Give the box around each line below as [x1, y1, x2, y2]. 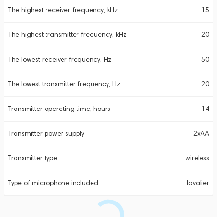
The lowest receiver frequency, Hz [8, 55, 111, 63]
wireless [186, 154, 209, 162]
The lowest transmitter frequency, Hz [8, 80, 120, 88]
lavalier [187, 179, 209, 187]
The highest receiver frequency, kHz [8, 6, 118, 14]
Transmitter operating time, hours [8, 105, 110, 113]
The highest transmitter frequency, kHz [8, 31, 126, 39]
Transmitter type [8, 154, 57, 162]
